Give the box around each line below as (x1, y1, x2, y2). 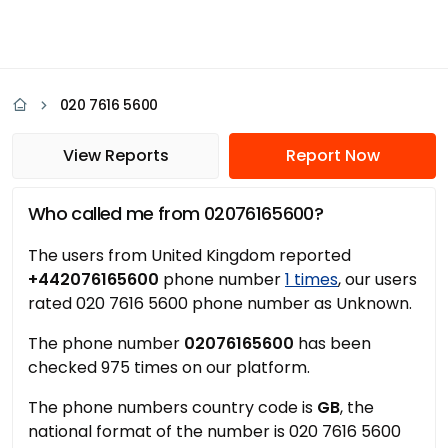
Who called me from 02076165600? (28, 201, 324, 226)
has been (294, 332, 371, 355)
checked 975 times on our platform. (28, 356, 310, 379)
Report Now (285, 144, 380, 167)
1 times (285, 268, 338, 291)
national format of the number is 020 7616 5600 (28, 420, 401, 443)
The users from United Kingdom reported (28, 244, 351, 267)
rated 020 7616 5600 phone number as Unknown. (28, 292, 412, 315)
